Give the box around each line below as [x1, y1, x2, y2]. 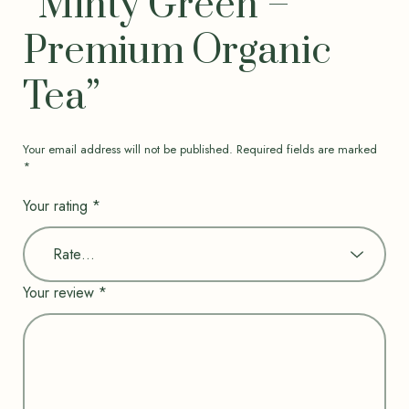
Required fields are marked [236, 140, 377, 158]
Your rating [22, 194, 92, 216]
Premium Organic [22, 26, 331, 76]
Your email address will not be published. [22, 140, 233, 158]
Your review [22, 281, 99, 303]
